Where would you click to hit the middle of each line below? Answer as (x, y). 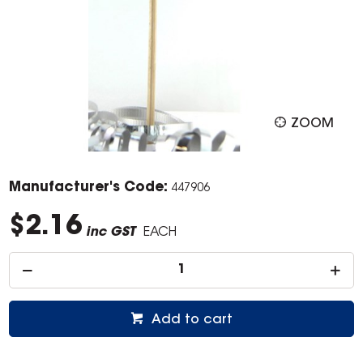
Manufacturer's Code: (89, 188)
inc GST (111, 233)
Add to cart (192, 320)
